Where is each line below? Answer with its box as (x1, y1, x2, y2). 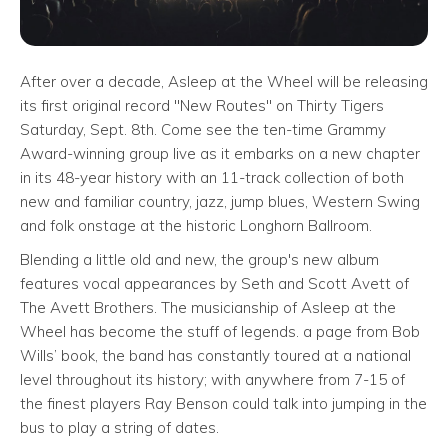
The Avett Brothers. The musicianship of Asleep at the (20, 297, 396, 317)
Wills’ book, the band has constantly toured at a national (20, 345, 411, 365)
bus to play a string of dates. (20, 417, 219, 437)
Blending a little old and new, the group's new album (20, 249, 379, 269)
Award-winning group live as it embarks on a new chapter (20, 143, 420, 163)
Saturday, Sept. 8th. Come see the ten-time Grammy (20, 119, 386, 139)
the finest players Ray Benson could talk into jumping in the (20, 393, 427, 413)
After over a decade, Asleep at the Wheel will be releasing (20, 71, 428, 91)
